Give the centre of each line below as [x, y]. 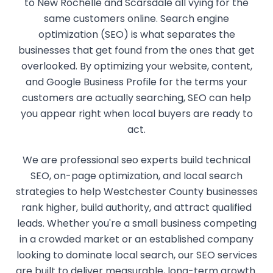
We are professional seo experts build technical [136, 160]
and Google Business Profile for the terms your [136, 82]
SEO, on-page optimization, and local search [136, 176]
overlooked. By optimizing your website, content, [136, 66]
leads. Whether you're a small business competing [136, 223]
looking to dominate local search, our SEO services [136, 255]
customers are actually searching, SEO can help [136, 98]
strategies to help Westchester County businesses [136, 192]
